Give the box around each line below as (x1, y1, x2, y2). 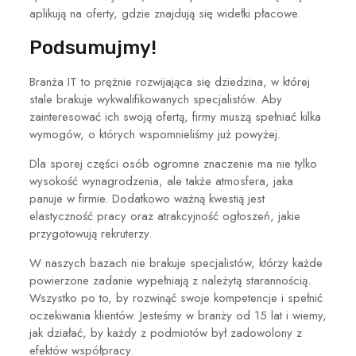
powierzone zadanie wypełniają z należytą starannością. (29, 271, 311, 289)
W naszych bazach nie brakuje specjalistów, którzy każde (29, 253, 323, 272)
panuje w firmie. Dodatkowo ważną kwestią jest (29, 189, 265, 207)
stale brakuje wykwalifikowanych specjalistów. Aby (29, 90, 282, 108)
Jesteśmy (139, 306, 186, 324)
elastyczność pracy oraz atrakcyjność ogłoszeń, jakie (29, 207, 300, 225)
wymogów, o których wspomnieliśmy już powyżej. (29, 125, 281, 143)
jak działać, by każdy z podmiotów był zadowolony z (29, 323, 302, 342)
